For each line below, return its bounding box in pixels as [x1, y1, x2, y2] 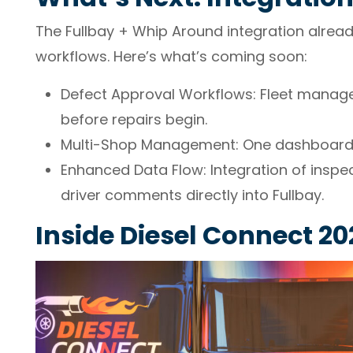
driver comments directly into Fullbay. [61, 185, 324, 205]
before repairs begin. [61, 110, 207, 129]
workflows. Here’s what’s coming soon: [35, 46, 307, 66]
